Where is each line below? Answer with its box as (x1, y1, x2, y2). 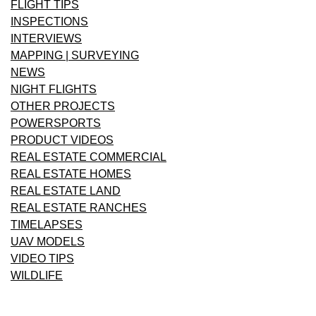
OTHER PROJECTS (11, 100, 115, 113)
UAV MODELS (11, 236, 85, 248)
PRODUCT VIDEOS (11, 134, 114, 147)
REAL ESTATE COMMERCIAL (11, 151, 166, 164)
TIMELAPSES (11, 219, 83, 231)
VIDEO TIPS (11, 253, 74, 265)
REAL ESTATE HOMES (11, 168, 131, 181)
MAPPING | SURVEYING (11, 49, 139, 62)
